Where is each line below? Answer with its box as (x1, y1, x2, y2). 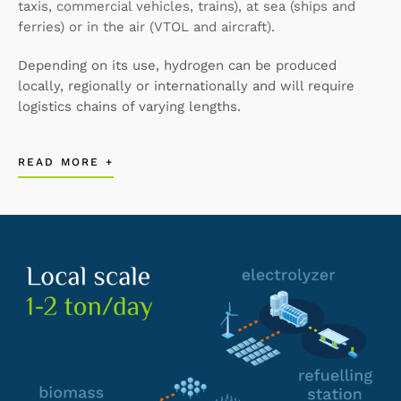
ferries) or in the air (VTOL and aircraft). (18, 19, 275, 35)
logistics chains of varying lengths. (18, 98, 241, 115)
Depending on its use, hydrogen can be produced (18, 57, 337, 73)
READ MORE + (18, 156, 114, 169)
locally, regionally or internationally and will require (18, 78, 354, 94)
